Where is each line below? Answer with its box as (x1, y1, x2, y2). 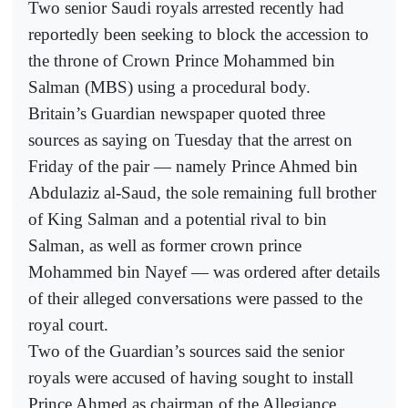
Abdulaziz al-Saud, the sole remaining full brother (28, 183, 376, 203)
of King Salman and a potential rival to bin (28, 209, 327, 229)
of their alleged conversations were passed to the (28, 289, 362, 309)
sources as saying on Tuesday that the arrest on (28, 130, 352, 150)
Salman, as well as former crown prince (28, 236, 301, 256)
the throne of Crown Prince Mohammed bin (28, 51, 335, 71)
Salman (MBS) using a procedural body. (28, 77, 311, 97)
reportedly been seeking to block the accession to (28, 25, 369, 45)
